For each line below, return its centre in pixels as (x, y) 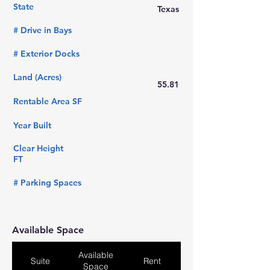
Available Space (48, 230)
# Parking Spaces (47, 183)
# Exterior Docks (46, 54)
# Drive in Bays (42, 30)
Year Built (32, 125)
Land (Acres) (37, 77)
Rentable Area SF (48, 101)
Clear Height (38, 148)
